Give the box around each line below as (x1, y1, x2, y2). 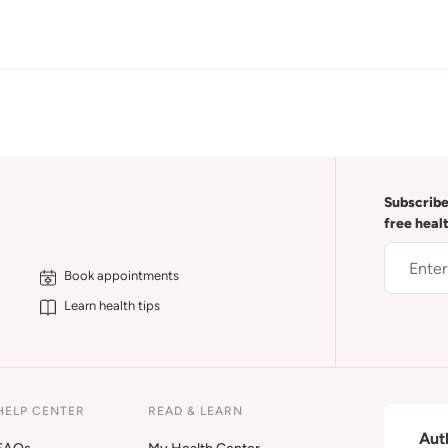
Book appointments (63, 268, 179, 283)
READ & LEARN (148, 404, 243, 418)
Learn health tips (63, 298, 160, 313)
